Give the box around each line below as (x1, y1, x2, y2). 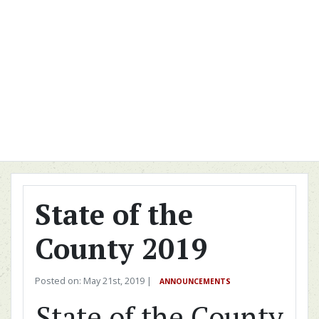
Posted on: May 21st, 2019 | (35, 274, 154, 287)
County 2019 (35, 229, 207, 267)
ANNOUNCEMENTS (159, 276, 231, 286)
